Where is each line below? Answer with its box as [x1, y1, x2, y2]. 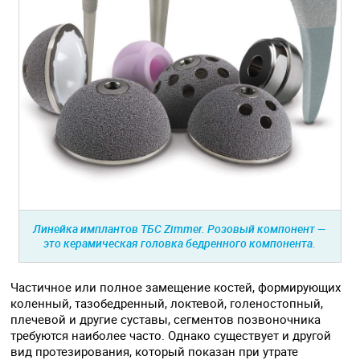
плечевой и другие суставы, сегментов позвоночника [10, 310, 321, 327]
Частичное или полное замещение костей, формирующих [10, 278, 342, 295]
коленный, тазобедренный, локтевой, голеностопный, [10, 294, 324, 311]
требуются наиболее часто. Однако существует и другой [10, 326, 332, 343]
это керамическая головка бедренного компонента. [43, 235, 317, 251]
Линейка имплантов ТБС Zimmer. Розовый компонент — [33, 220, 327, 236]
